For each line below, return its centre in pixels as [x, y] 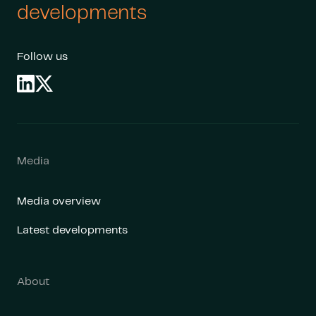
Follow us [42, 57]
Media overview [59, 201]
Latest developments [72, 230]
